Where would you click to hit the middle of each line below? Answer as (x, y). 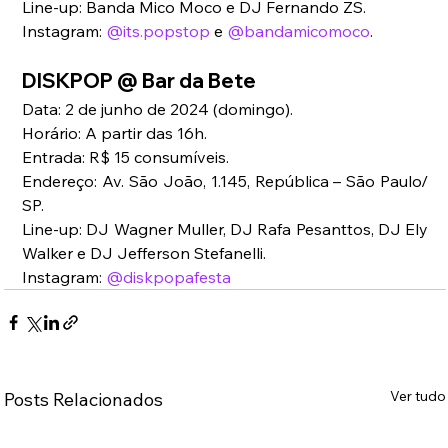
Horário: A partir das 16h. (115, 132)
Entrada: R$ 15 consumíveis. (126, 156)
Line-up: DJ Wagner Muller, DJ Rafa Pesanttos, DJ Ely (225, 228)
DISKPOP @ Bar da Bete (139, 80)
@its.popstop (158, 30)
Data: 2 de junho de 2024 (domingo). (158, 108)
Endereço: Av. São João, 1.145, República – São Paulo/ (225, 180)
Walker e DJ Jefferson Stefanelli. (144, 252)
